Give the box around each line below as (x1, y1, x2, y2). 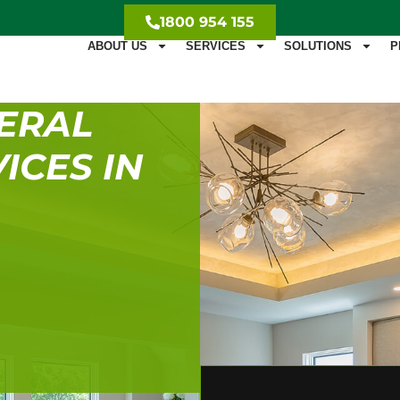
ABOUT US (87, 39, 147, 53)
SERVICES (185, 39, 246, 53)
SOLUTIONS (283, 39, 352, 53)
